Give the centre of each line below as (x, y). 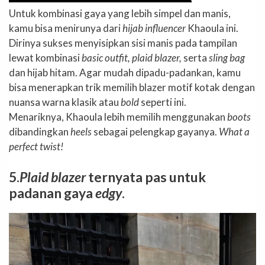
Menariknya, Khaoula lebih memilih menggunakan (118, 117)
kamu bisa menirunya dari (66, 28)
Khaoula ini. (212, 28)
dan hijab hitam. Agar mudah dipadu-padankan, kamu (125, 73)
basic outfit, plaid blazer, (132, 58)
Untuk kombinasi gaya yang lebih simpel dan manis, (120, 14)
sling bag (227, 58)
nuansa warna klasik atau (65, 102)
